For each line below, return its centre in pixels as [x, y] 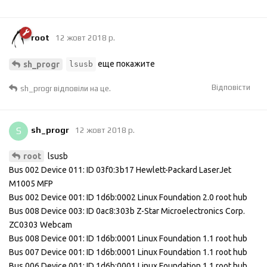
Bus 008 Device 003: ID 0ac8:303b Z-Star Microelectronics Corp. [127, 211]
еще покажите [125, 63]
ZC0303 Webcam [41, 225]
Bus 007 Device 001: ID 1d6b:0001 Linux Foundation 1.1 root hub [128, 252]
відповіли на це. [81, 88]
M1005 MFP [31, 184]
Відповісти [231, 87]
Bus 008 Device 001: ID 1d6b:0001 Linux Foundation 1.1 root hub [128, 239]
